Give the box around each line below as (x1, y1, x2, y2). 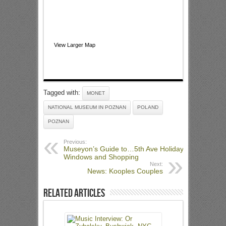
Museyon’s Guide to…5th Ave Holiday (63, 145, 184, 153)
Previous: (63, 139, 87, 145)
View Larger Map (53, 42, 95, 48)
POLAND (137, 104, 158, 110)
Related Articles (43, 187, 105, 200)
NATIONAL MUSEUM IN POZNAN (47, 104, 126, 110)
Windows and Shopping (63, 153, 139, 161)
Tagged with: (43, 89, 82, 96)
